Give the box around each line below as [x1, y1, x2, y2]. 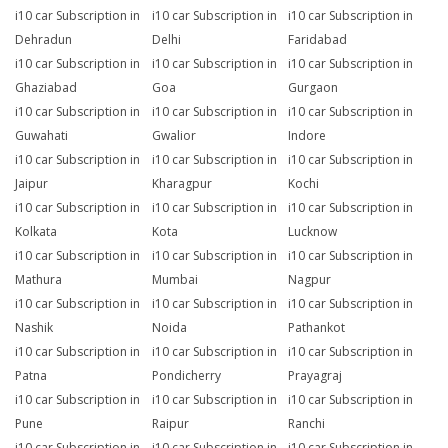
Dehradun [15, 31, 72, 49]
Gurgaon [288, 79, 339, 97]
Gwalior [151, 127, 196, 145]
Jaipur [15, 175, 48, 193]
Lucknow [288, 223, 338, 241]
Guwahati [15, 127, 68, 145]
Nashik [15, 319, 53, 337]
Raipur [151, 415, 189, 433]
